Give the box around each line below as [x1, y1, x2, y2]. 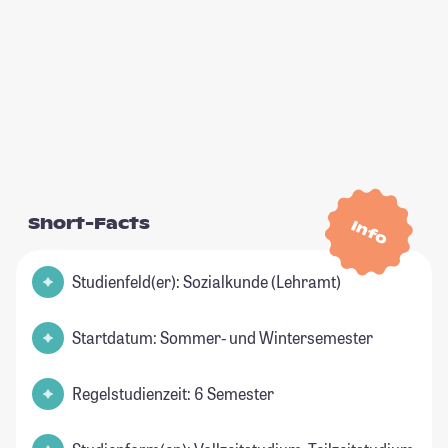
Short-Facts [28, 213, 150, 235]
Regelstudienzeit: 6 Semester [72, 383, 274, 405]
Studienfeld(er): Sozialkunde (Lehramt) [72, 271, 341, 293]
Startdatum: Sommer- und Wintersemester [72, 327, 373, 349]
